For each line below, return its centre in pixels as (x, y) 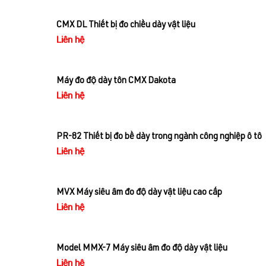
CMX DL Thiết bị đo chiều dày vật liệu (126, 26)
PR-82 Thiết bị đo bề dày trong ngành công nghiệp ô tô (159, 137)
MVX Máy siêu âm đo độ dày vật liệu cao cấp (139, 193)
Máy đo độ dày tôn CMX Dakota (116, 81)
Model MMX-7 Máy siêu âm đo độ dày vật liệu (142, 249)
